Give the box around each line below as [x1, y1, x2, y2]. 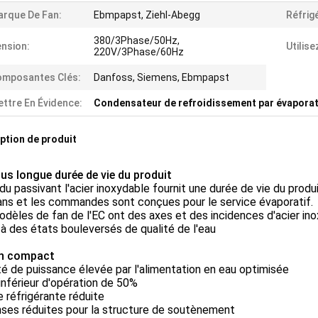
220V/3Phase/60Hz [94, 46, 184, 58]
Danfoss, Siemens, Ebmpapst [94, 72, 229, 84]
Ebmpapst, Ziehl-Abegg [94, 9, 200, 21]
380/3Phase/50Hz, [94, 35, 180, 47]
